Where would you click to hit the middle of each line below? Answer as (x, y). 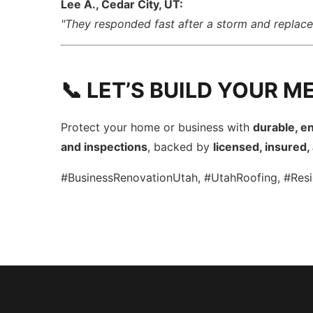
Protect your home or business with (157, 127)
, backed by (181, 147)
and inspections (104, 147)
